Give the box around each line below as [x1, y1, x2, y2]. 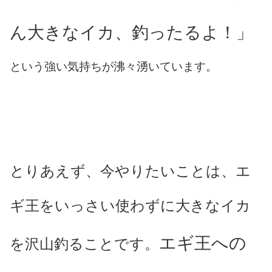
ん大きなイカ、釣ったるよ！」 [10, 23, 253, 42]
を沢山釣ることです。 [10, 236, 159, 252]
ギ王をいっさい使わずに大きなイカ [10, 197, 251, 214]
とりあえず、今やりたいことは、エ [10, 163, 251, 179]
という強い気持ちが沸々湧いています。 [10, 60, 217, 73]
